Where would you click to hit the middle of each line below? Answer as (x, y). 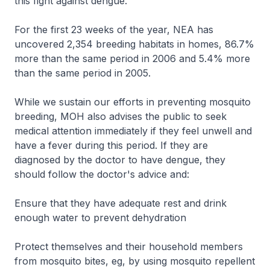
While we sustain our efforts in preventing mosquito (133, 102)
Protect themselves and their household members (129, 246)
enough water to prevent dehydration (100, 218)
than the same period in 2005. (83, 73)
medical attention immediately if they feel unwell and (133, 131)
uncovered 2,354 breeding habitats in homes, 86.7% (134, 44)
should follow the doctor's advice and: (102, 174)
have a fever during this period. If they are (111, 145)
